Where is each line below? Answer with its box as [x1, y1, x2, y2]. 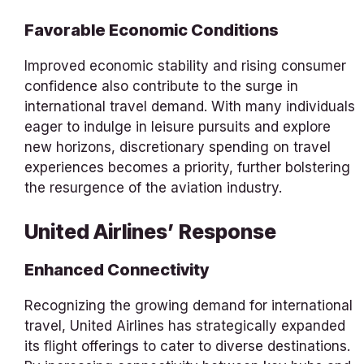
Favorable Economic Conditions [24, 20, 279, 41]
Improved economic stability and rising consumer [24, 58, 346, 75]
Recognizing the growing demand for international [24, 297, 353, 314]
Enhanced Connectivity [24, 259, 209, 279]
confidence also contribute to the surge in [24, 78, 298, 95]
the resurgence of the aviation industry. [24, 180, 282, 197]
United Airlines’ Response [24, 219, 276, 244]
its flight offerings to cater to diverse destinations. [24, 337, 350, 354]
